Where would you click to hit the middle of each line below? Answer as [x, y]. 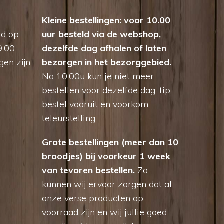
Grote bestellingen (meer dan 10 [110, 142]
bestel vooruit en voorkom [95, 104]
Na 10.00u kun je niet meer [98, 76]
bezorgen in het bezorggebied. [107, 62]
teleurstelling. [70, 118]
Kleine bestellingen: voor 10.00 [106, 20]
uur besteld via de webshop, [102, 34]
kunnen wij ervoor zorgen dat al [107, 184]
